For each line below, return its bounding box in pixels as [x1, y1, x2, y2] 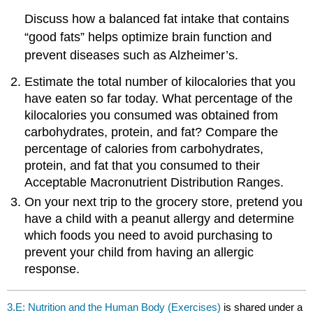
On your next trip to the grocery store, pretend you [24, 195, 303, 210]
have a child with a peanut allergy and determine [24, 212, 295, 226]
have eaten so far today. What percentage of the [24, 91, 293, 105]
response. [24, 262, 80, 277]
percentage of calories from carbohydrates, [24, 141, 264, 156]
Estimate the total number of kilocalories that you [24, 74, 296, 89]
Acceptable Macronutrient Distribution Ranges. [24, 175, 284, 189]
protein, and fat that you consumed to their [24, 158, 261, 173]
